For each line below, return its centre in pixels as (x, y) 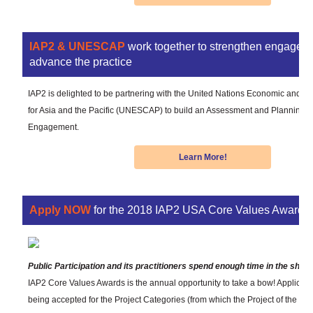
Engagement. (53, 127)
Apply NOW (60, 210)
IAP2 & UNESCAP (77, 46)
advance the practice (81, 61)
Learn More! (203, 157)
